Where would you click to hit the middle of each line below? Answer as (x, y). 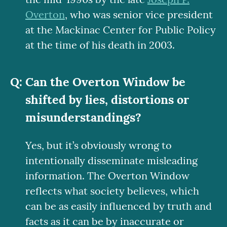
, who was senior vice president (139, 14)
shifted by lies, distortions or (107, 99)
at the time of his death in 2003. (100, 45)
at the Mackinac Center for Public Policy (121, 29)
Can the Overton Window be (105, 81)
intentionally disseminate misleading (111, 161)
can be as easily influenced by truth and (119, 206)
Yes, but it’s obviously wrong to (99, 145)
